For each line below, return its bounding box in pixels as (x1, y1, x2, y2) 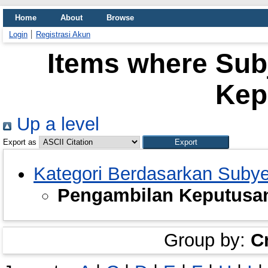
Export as (3, 138, 36, 147)
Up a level (11, 114, 99, 135)
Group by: (163, 229, 251, 251)
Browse (106, 13, 134, 22)
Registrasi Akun (36, 30, 90, 39)
